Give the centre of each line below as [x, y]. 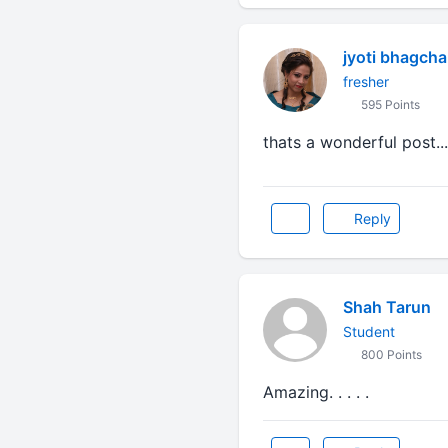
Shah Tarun [386, 307]
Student [368, 331]
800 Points [389, 354]
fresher [365, 81]
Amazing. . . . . [315, 392]
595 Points [388, 104]
